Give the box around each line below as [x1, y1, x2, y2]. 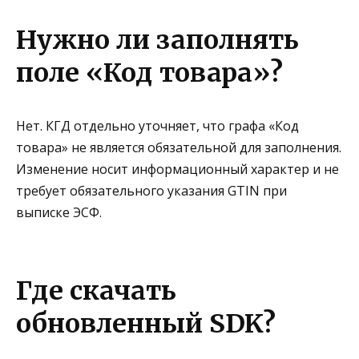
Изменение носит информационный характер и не [16, 160, 339, 179]
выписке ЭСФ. [16, 204, 102, 222]
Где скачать [16, 275, 176, 308]
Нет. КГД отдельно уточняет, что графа [16, 117, 268, 135]
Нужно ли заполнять [16, 24, 299, 57]
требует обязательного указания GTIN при [16, 182, 287, 200]
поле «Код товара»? [16, 57, 283, 90]
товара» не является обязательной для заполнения [16, 139, 339, 157]
